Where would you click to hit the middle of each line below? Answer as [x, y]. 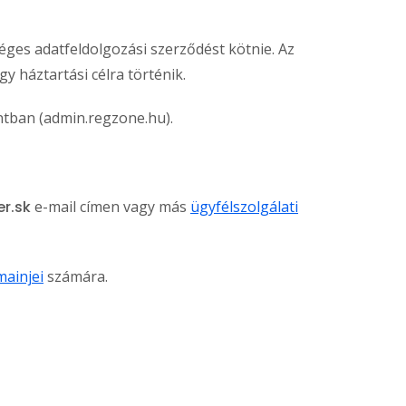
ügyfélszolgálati [244, 206]
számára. [76, 276]
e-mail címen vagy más [111, 206]
